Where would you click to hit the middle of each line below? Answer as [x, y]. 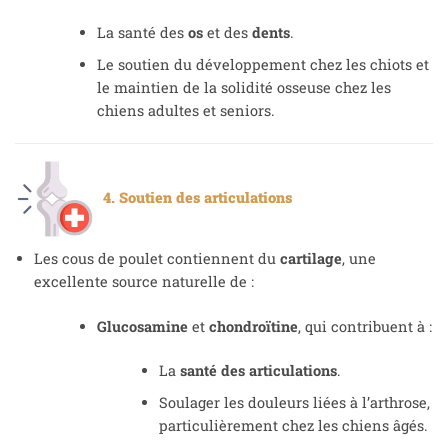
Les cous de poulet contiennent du [156, 258]
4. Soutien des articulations [193, 198]
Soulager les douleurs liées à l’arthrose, [295, 403]
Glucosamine [142, 326]
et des [227, 32]
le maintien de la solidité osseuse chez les [243, 87]
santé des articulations [259, 371]
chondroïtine [253, 326]
